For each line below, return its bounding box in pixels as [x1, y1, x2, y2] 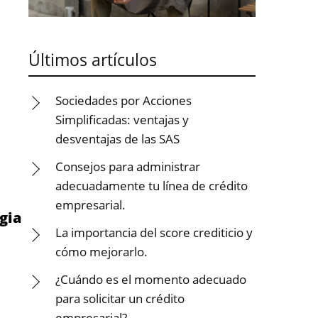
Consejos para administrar [55, 158, 200, 175]
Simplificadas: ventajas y [55, 111, 189, 128]
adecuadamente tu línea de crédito [55, 177, 248, 194]
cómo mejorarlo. [55, 243, 148, 260]
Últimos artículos [28, 48, 157, 71]
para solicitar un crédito [55, 290, 185, 307]
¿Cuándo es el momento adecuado [55, 271, 246, 287]
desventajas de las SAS [55, 131, 180, 147]
